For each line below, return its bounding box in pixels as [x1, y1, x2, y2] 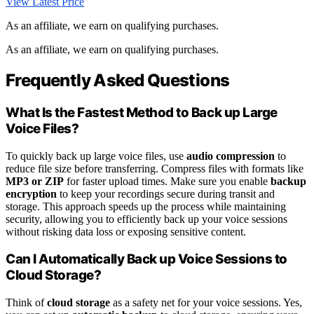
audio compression [186, 149, 275, 162]
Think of [6, 296, 47, 308]
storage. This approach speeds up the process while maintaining [6, 200, 286, 212]
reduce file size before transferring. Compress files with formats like [6, 162, 303, 175]
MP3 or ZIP [6, 175, 64, 187]
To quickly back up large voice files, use [6, 149, 186, 162]
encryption [6, 187, 57, 200]
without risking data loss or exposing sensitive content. [6, 225, 246, 238]
